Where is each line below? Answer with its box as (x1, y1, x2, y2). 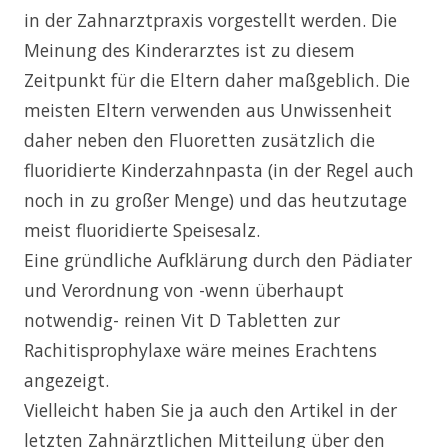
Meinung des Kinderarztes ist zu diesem (24, 37, 355, 62)
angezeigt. (24, 367, 109, 392)
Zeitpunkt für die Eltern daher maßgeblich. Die (24, 67, 410, 92)
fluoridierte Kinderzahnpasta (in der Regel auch (24, 157, 414, 182)
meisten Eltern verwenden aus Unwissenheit (24, 97, 392, 122)
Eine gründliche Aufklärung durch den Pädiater (24, 247, 412, 272)
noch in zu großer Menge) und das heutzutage (24, 187, 407, 212)
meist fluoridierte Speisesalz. (24, 217, 260, 242)
